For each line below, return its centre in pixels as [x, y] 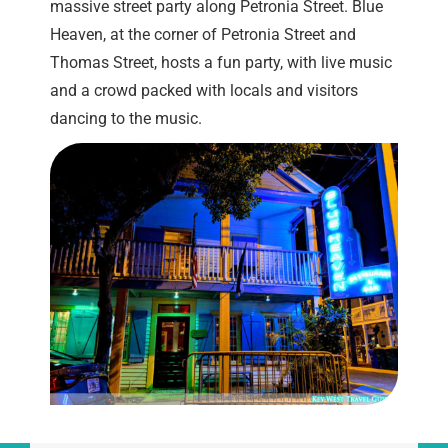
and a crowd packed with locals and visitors [204, 91]
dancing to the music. [126, 119]
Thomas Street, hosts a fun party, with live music [221, 63]
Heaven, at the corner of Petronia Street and [203, 35]
